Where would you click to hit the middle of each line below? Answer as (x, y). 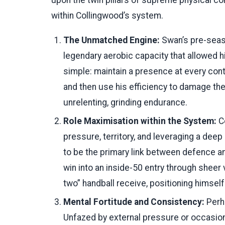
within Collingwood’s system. (107, 16)
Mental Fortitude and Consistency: (134, 202)
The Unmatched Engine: (111, 40)
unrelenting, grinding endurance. (125, 103)
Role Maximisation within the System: (140, 121)
